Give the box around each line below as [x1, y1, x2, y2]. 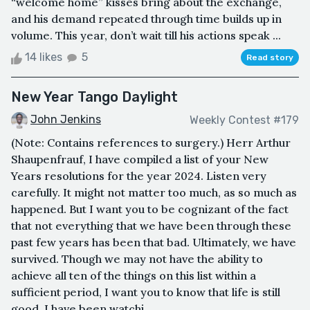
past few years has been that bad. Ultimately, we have [11, 235, 296, 250]
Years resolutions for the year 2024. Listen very [11, 169, 266, 183]
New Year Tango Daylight [11, 89, 178, 106]
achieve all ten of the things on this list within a [11, 268, 256, 283]
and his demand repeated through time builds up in [11, 12, 282, 26]
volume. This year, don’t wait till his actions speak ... [11, 28, 281, 43]
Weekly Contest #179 [190, 113, 299, 127]
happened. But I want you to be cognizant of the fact [11, 202, 289, 217]
